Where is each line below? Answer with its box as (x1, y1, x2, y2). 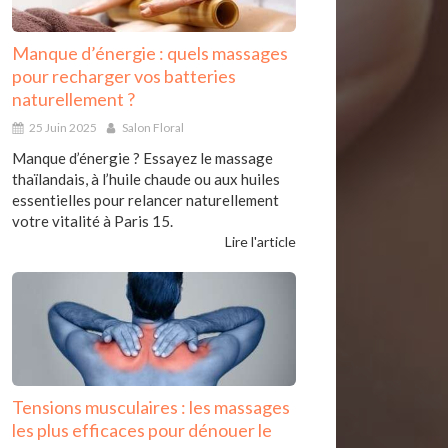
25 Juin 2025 (29, 120, 97, 136)
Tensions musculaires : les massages (12, 395, 290, 418)
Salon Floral (122, 120, 184, 136)
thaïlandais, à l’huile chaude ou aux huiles (12, 170, 280, 189)
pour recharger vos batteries (12, 65, 236, 88)
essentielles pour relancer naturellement (12, 191, 279, 210)
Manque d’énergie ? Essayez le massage (12, 149, 273, 168)
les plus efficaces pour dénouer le (12, 418, 272, 441)
